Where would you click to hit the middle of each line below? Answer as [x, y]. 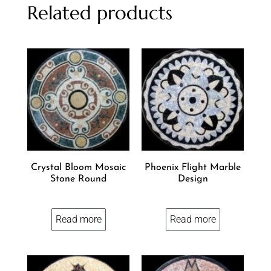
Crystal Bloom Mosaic [78, 168]
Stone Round [78, 179]
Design [193, 179]
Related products [100, 13]
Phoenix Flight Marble [193, 168]
